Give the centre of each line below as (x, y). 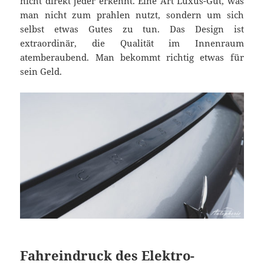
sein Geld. (41, 72)
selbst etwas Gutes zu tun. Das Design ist (132, 29)
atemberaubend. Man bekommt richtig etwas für (132, 57)
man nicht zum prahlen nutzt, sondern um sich (132, 15)
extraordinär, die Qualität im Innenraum (132, 43)
